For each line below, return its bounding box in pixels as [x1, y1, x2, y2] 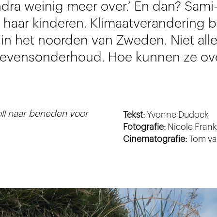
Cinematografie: [123, 135, 187, 144]
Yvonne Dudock [144, 110, 209, 120]
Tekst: [123, 110, 145, 120]
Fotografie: [123, 123, 166, 132]
